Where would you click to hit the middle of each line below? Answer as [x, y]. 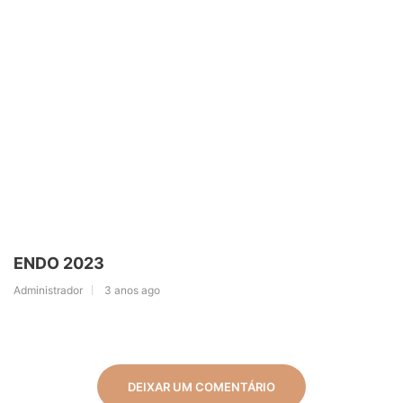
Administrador [48, 290]
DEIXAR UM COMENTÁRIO [201, 386]
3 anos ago [132, 290]
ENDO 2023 [59, 263]
